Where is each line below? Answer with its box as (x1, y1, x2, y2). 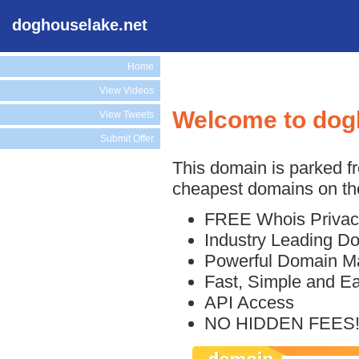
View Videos (99, 85, 154, 96)
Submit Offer (100, 133, 154, 144)
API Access (204, 292, 294, 313)
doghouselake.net (12, 16, 147, 34)
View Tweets (99, 109, 154, 120)
